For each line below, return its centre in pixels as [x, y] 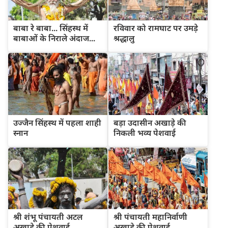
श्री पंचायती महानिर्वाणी [150, 217]
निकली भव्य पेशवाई [145, 133]
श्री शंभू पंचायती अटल [48, 217]
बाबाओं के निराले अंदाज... [54, 38]
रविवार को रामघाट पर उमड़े [156, 28]
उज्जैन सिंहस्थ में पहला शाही [57, 122]
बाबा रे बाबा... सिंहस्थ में [51, 28]
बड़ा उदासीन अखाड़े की [150, 122]
